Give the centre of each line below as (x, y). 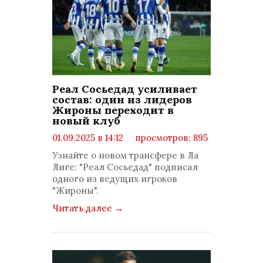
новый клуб (86, 121)
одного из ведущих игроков (115, 179)
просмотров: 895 (170, 138)
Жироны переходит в (113, 110)
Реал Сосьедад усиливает (125, 89)
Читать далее (83, 208)
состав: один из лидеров (122, 100)
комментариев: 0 (100, 149)
